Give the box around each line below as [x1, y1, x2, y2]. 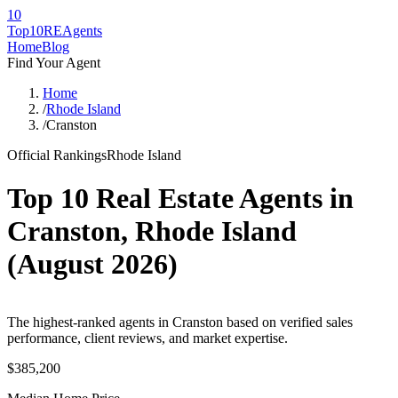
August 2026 [17, 248, 168, 281]
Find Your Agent [7, 55, 100, 70]
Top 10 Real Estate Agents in [7, 182, 354, 215]
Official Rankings [7, 147, 107, 163]
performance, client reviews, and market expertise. [7, 330, 288, 346]
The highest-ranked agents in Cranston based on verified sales [7, 314, 353, 330]
